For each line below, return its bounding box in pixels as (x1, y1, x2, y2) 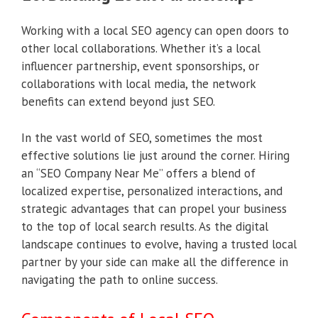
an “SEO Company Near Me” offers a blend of (21, 165, 256, 181)
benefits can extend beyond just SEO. (21, 94, 215, 110)
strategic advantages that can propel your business (21, 200, 287, 216)
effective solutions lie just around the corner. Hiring (21, 147, 290, 163)
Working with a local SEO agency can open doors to (21, 23, 289, 39)
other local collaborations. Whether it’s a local (21, 40, 261, 57)
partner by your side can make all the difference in (21, 253, 288, 270)
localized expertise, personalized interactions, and (21, 182, 283, 199)
